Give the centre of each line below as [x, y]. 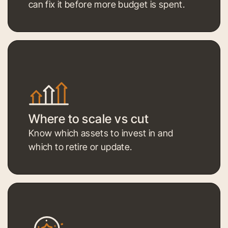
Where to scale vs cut [89, 119]
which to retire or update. [80, 147]
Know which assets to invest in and [101, 133]
